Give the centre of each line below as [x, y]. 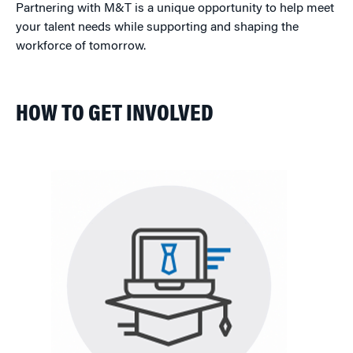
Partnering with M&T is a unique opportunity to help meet [175, 9]
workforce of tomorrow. [81, 46]
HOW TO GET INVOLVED [115, 115]
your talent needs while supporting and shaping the [157, 28]
